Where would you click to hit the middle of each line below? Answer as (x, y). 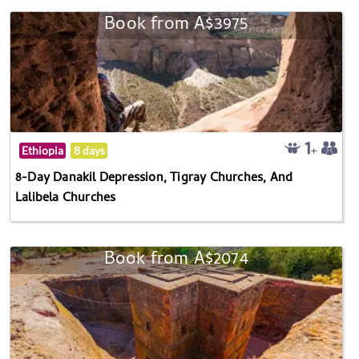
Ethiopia (43, 150)
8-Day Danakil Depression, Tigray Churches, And (154, 178)
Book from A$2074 (176, 260)
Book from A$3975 (176, 25)
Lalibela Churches (66, 198)
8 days (89, 150)
